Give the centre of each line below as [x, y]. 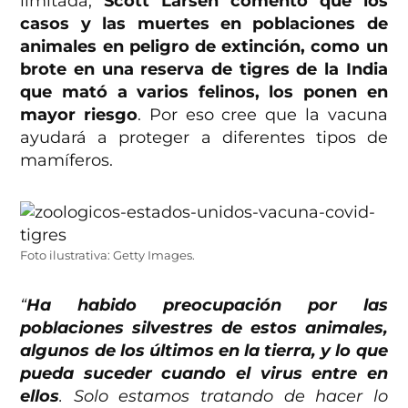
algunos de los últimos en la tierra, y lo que [204, 351]
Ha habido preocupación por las [207, 306]
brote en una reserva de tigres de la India [204, 70]
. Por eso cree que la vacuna [263, 115]
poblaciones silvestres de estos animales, [204, 328]
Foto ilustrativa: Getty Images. [108, 256]
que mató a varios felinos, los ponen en [204, 92]
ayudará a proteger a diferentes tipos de [204, 138]
